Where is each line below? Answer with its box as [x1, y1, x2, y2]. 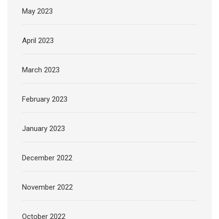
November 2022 [22, 183, 73, 192]
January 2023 [22, 124, 65, 133]
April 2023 [22, 36, 54, 45]
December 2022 [22, 153, 72, 163]
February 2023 [22, 95, 67, 104]
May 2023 [22, 7, 53, 16]
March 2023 [22, 66, 60, 75]
